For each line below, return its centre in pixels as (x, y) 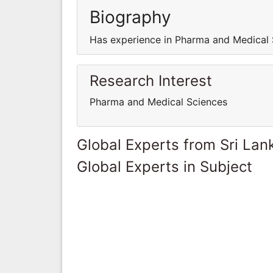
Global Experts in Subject (165, 166)
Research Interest (151, 80)
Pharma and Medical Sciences (158, 101)
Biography (130, 17)
